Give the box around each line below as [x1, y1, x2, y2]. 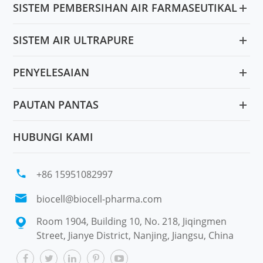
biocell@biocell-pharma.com [36, 193, 163, 206]
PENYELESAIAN [13, 65, 90, 80]
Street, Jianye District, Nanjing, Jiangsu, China [36, 229, 234, 242]
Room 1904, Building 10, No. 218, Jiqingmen [36, 215, 227, 228]
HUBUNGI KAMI [13, 130, 94, 144]
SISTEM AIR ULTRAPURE [13, 33, 134, 48]
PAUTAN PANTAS [13, 97, 99, 112]
